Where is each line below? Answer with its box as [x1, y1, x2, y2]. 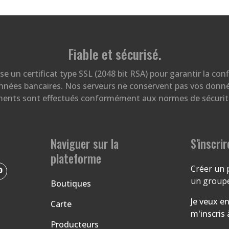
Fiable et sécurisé [67, 44, 158, 64]
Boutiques [50, 177, 91, 189]
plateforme [50, 149, 101, 167]
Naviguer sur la [50, 134, 119, 152]
